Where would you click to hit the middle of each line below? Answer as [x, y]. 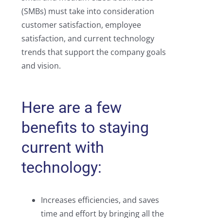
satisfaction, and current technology [88, 39]
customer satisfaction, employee [81, 25]
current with [63, 148]
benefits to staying [85, 128]
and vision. [41, 66]
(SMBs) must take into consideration [88, 11]
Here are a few [71, 108]
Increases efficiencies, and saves [100, 200]
